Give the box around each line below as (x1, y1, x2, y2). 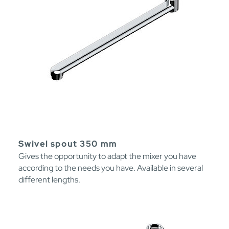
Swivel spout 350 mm (18, 138, 117, 149)
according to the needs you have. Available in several (18, 162, 203, 173)
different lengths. (18, 174, 80, 185)
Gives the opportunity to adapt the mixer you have (18, 150, 196, 162)
